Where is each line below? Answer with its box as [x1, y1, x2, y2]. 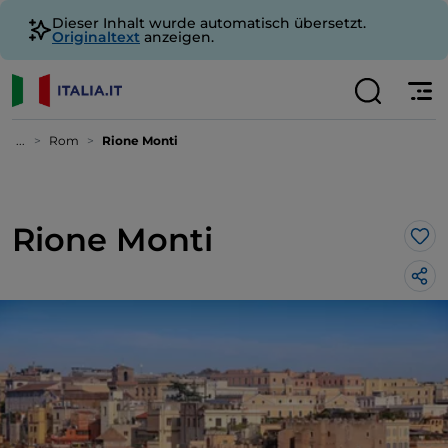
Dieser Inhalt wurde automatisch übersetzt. [52, 14, 366, 32]
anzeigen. [140, 28, 214, 46]
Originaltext [52, 28, 140, 46]
